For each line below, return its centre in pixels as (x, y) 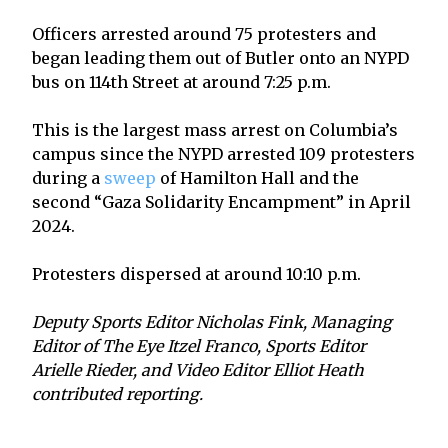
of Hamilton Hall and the (257, 177)
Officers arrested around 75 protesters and (204, 33)
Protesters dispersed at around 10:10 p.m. (196, 273)
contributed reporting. (117, 393)
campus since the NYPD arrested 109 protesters (223, 153)
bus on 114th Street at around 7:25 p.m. (181, 81)
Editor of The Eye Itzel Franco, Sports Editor (199, 345)
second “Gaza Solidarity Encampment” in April (221, 201)
